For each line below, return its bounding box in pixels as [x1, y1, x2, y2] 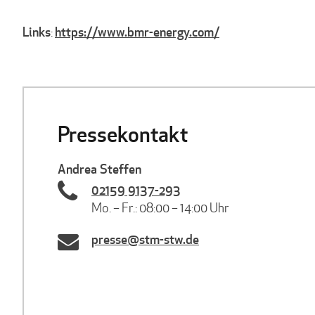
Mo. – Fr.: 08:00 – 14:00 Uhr [91, 200, 229, 216]
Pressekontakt [58, 120, 188, 148]
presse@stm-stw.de [91, 231, 199, 247]
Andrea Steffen [58, 160, 141, 177]
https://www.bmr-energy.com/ [55, 23, 219, 40]
